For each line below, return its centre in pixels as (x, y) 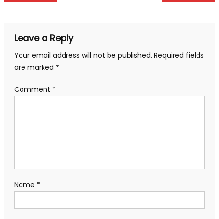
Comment (33, 89)
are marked (35, 67)
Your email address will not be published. (83, 55)
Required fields (179, 55)
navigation (43, 14)
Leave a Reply (44, 38)
